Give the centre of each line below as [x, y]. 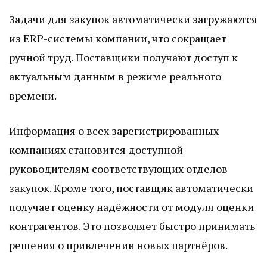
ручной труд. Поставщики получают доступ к [123, 58]
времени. [33, 96]
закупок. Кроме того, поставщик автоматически [131, 188]
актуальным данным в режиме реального [115, 77]
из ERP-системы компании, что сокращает [118, 38]
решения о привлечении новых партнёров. [118, 245]
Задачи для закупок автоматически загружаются [133, 19]
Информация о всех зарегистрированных [114, 131]
